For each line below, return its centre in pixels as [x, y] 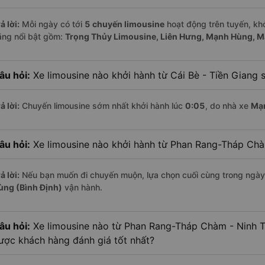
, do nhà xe [228, 106]
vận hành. [82, 188]
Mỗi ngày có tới [52, 24]
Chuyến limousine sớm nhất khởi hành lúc [102, 106]
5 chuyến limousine [125, 24]
